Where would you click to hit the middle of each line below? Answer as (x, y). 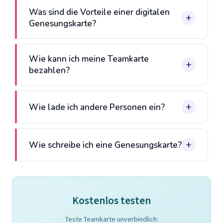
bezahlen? (49, 71)
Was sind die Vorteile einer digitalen (99, 12)
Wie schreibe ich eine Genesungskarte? (105, 145)
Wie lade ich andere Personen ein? (97, 107)
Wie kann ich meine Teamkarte (89, 59)
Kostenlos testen (111, 201)
